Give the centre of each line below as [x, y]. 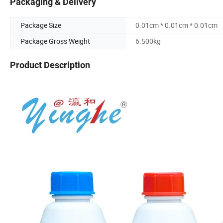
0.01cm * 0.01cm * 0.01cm [176, 25]
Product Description [50, 65]
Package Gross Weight [55, 41]
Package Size [41, 25]
